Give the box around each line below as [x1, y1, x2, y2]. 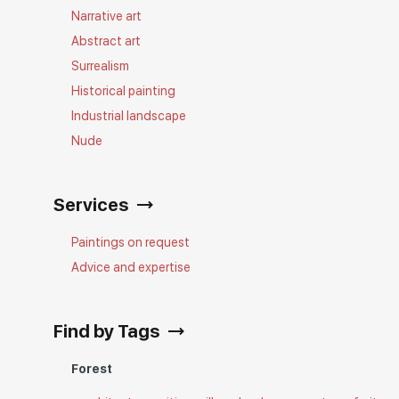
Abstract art [71, 34, 142, 48]
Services [53, 194, 129, 216]
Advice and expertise [71, 260, 191, 274]
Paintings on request [71, 235, 191, 249]
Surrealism [71, 59, 130, 73]
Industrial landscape [71, 109, 187, 123]
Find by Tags [53, 321, 160, 342]
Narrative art [71, 9, 142, 23]
